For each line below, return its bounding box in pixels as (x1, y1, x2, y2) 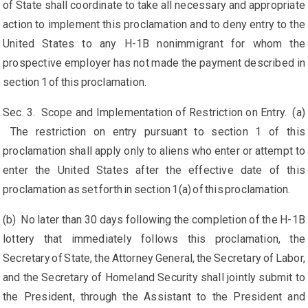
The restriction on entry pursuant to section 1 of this (3, 125, 305, 139)
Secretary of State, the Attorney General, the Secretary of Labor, (3, 252, 305, 265)
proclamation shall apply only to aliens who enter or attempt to (3, 144, 305, 158)
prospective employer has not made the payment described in (3, 56, 305, 70)
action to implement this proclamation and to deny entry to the (3, 18, 305, 32)
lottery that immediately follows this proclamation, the (3, 232, 305, 246)
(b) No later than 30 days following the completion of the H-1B (3, 213, 305, 227)
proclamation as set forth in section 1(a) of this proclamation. (3, 183, 291, 197)
